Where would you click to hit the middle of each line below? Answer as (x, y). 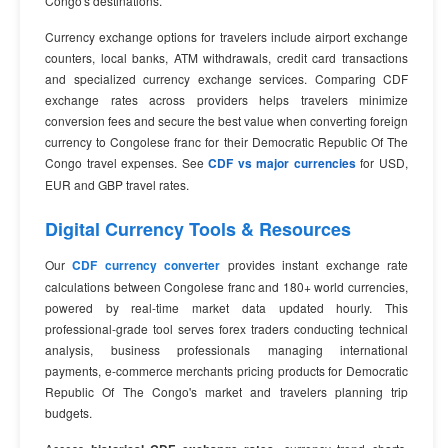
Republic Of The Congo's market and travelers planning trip (226, 391)
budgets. (68, 412)
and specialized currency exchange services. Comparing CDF (226, 78)
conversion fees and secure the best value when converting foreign (226, 120)
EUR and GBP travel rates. (117, 184)
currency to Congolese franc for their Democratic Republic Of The (226, 141)
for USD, (382, 162)
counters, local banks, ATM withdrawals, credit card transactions (226, 57)
